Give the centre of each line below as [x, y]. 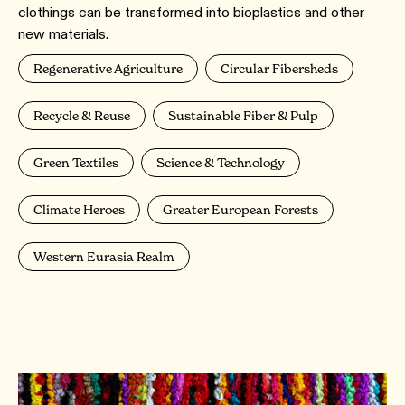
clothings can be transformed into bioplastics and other [191, 13]
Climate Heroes [79, 210]
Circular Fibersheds [279, 69]
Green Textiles [76, 163]
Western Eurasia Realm [104, 257]
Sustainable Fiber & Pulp [243, 116]
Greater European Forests [240, 210]
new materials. [63, 34]
